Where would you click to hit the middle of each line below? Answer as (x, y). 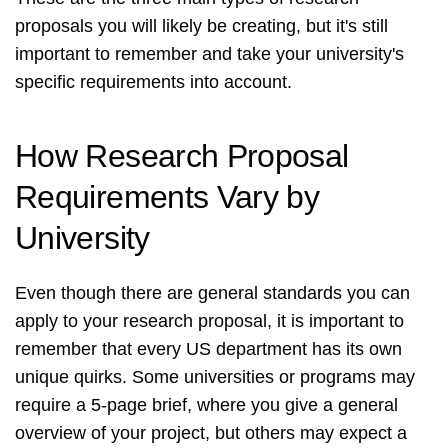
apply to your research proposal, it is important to (209, 321)
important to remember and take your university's (209, 54)
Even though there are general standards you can (212, 293)
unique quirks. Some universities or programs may (215, 377)
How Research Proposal (182, 156)
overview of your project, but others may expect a (211, 433)
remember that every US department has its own (208, 349)
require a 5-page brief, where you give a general (206, 405)
